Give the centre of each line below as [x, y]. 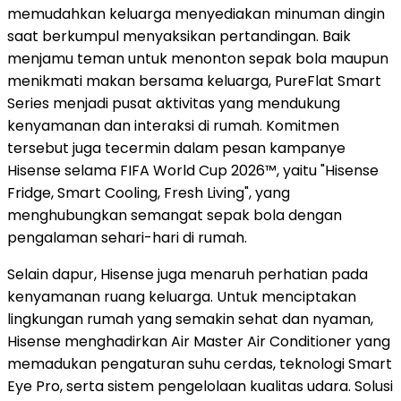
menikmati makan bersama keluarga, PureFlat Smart [194, 81]
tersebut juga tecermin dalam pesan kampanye [176, 149]
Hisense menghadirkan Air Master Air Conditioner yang [199, 342]
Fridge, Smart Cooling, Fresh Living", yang [149, 193]
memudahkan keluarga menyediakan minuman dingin [196, 14]
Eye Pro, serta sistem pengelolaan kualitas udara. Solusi [200, 387]
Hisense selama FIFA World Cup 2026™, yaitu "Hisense [193, 171]
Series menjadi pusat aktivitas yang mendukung [174, 104]
